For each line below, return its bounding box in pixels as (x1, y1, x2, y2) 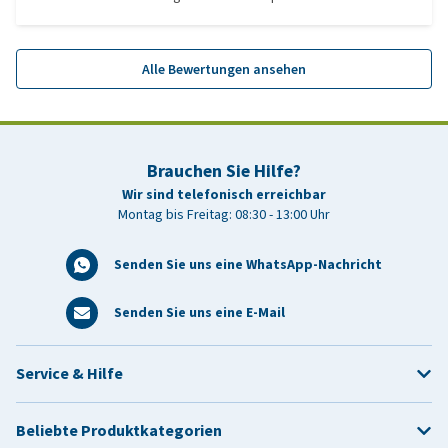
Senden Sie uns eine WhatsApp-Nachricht (114, 255, 382, 274)
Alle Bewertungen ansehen (142, 59, 306, 79)
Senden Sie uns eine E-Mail (114, 303, 285, 322)
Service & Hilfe (16, 363, 123, 384)
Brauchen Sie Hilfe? (147, 159, 301, 183)
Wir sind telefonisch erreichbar (122, 185, 326, 204)
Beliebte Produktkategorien (16, 420, 222, 441)
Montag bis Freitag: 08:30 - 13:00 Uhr (118, 205, 330, 224)
